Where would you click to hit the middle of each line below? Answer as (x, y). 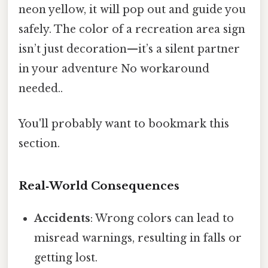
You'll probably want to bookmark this (124, 124)
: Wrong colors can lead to (162, 219)
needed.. (41, 88)
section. (39, 144)
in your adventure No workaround (114, 68)
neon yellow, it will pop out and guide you (132, 9)
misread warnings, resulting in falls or (138, 238)
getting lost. (66, 258)
